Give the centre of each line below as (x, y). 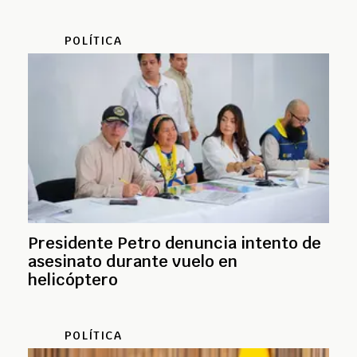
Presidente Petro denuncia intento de (175, 243)
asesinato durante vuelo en (133, 262)
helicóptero (73, 280)
